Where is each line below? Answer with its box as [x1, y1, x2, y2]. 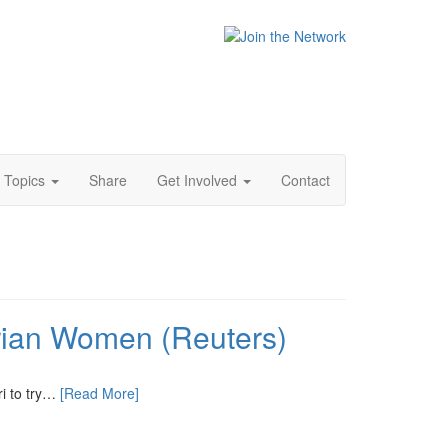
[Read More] [60, 383, 139, 403]
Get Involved [157, 170, 241, 190]
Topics [4, 170, 49, 190]
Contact [281, 170, 330, 190]
